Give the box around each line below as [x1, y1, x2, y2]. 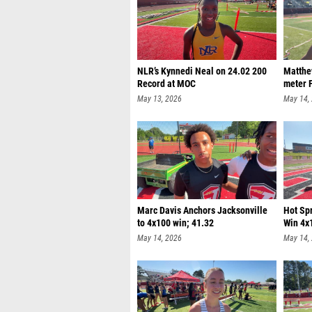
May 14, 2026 [137, 233, 182, 243]
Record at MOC [137, 78, 196, 90]
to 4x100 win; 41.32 [137, 217, 214, 229]
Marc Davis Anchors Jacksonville [137, 205, 267, 217]
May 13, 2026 [137, 94, 182, 104]
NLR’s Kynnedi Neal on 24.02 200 [137, 65, 267, 77]
